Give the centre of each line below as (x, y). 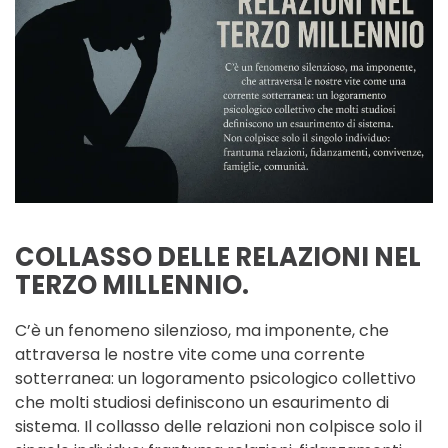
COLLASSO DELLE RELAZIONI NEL (218, 257)
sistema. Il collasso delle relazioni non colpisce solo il (218, 427)
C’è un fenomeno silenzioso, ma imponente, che (202, 331)
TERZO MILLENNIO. (132, 285)
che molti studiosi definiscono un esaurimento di (202, 403)
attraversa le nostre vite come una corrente (190, 355)
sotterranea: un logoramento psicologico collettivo (215, 379)
